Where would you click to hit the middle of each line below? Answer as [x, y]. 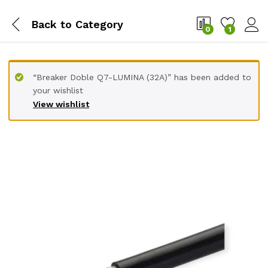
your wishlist [58, 90]
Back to [51, 24]
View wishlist [61, 104]
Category [98, 24]
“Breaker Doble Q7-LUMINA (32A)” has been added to [142, 77]
